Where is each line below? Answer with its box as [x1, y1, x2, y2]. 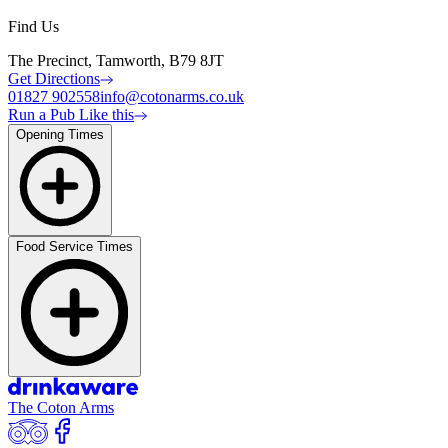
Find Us [8, 18, 59, 36]
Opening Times [16, 127, 104, 143]
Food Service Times [16, 239, 133, 255]
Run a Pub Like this [8, 106, 134, 124]
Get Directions [8, 70, 100, 88]
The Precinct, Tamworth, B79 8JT [8, 52, 224, 70]
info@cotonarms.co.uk [100, 88, 244, 106]
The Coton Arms [8, 399, 114, 417]
